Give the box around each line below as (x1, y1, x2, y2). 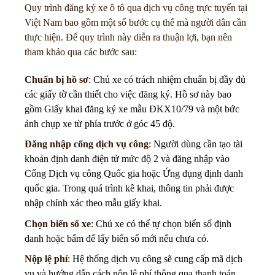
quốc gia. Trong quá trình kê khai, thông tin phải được (25, 183, 234, 194)
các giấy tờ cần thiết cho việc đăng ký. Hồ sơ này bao (25, 88, 231, 99)
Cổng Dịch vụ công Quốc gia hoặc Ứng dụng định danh (25, 168, 243, 179)
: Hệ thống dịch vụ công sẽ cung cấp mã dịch (68, 254, 242, 265)
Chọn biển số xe (25, 218, 91, 229)
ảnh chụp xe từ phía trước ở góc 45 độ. (25, 118, 175, 129)
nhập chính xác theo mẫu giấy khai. (25, 198, 162, 209)
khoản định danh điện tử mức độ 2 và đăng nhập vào (25, 153, 230, 165)
